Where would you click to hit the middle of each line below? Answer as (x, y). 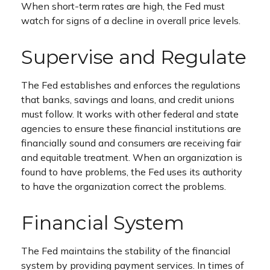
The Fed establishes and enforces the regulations (131, 85)
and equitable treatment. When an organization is (132, 157)
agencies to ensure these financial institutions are (131, 128)
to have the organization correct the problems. (124, 186)
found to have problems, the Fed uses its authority (132, 171)
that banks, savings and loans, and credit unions (128, 99)
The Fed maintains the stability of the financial (126, 250)
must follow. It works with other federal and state (130, 114)
